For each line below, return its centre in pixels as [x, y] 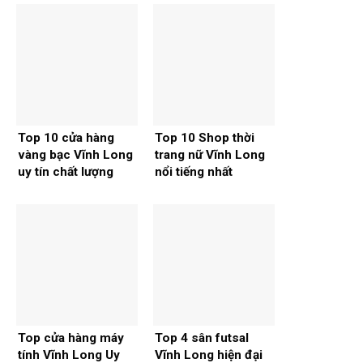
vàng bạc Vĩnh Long [75, 155]
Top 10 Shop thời [205, 138]
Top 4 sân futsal [202, 338]
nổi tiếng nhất [194, 172]
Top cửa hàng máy [71, 338]
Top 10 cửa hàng [66, 138]
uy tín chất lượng [66, 172]
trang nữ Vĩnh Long [210, 155]
